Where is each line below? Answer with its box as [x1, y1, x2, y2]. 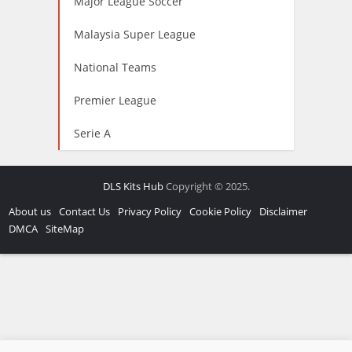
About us [9, 203, 52, 218]
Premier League [74, 92, 156, 108]
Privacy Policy [118, 203, 182, 218]
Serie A [74, 125, 111, 141]
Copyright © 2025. [163, 178, 250, 193]
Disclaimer [259, 203, 308, 218]
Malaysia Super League [74, 26, 196, 42]
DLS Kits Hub [102, 178, 163, 193]
